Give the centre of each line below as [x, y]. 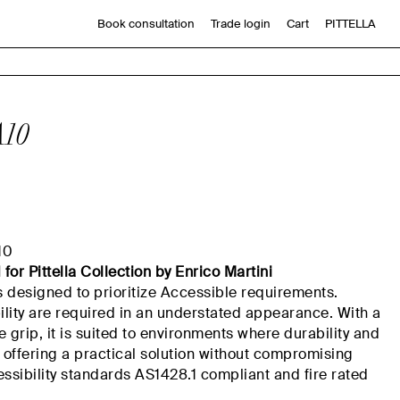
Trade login [240, 24]
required [86, 313]
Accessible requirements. [249, 292]
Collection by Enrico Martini [177, 272]
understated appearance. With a [269, 313]
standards [96, 375]
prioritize [125, 292]
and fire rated [319, 375]
